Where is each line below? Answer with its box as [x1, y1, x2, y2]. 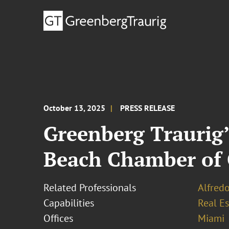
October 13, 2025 [43, 103, 106, 113]
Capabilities [43, 196, 95, 210]
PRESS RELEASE [120, 103, 175, 113]
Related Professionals [43, 181, 136, 194]
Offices [43, 212, 74, 225]
